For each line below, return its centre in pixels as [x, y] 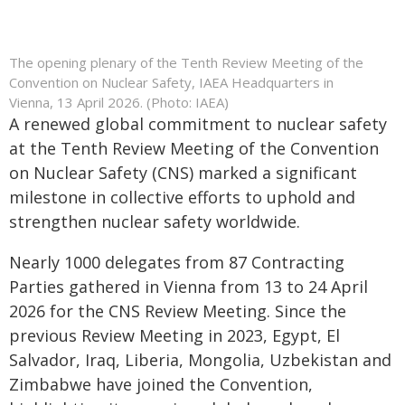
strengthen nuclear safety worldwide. [155, 221]
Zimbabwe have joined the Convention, [161, 384]
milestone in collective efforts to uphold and [182, 197]
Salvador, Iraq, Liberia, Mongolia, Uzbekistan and [200, 360]
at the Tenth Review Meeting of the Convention [194, 148]
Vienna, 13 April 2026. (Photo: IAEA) [119, 102]
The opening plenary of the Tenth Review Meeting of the [186, 62]
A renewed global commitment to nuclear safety [198, 124]
